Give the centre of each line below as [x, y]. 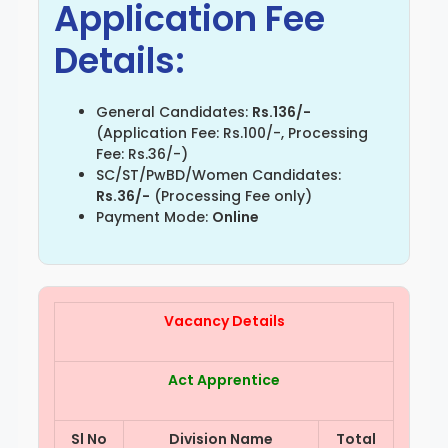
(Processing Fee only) [231, 195]
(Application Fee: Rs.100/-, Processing [232, 132]
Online [235, 216]
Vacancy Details [224, 320]
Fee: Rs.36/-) [142, 153]
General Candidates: [174, 111]
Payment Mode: [154, 216]
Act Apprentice [224, 379]
